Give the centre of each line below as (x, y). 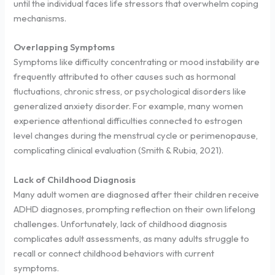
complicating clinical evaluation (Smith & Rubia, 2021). (119, 150)
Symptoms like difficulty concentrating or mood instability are (137, 62)
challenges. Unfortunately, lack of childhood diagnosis (121, 223)
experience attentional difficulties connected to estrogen (128, 121)
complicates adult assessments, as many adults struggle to (132, 238)
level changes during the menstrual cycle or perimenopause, (136, 136)
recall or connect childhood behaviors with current (114, 253)
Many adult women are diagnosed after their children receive (137, 194)
